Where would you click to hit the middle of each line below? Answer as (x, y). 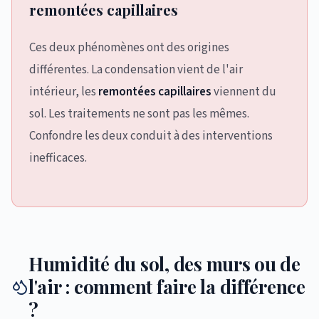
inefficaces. (58, 158)
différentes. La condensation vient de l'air (136, 70)
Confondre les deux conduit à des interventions (151, 136)
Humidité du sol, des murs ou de (164, 264)
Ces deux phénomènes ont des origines (129, 48)
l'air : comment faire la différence (167, 287)
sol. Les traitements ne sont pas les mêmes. (139, 114)
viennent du (244, 92)
